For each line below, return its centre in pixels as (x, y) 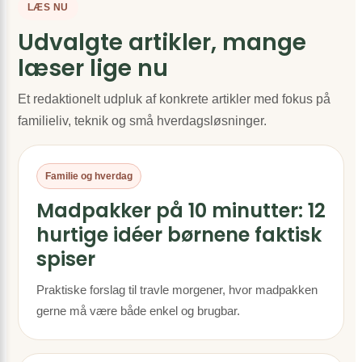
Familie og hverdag (89, 176)
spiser (66, 259)
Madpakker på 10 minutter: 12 (181, 210)
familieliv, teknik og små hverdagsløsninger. (142, 121)
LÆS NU (48, 7)
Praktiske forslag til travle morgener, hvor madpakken (177, 290)
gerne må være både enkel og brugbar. (138, 311)
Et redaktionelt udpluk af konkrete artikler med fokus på (174, 99)
